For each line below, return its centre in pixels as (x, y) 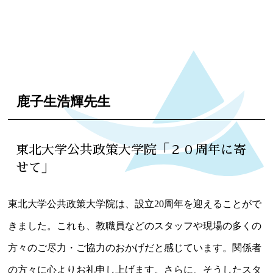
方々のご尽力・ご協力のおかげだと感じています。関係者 (135, 248)
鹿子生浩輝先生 (63, 101)
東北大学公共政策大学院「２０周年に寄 (131, 150)
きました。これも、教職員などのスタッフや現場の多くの (135, 226)
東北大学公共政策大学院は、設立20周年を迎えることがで (135, 204)
